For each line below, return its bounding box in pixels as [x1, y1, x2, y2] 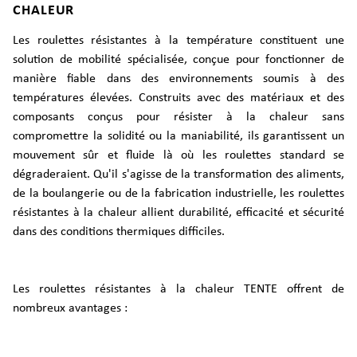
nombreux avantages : [13, 302, 127, 315]
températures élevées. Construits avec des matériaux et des [13, 92, 344, 104]
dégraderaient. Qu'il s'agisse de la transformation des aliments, [13, 168, 344, 181]
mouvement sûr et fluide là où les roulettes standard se [13, 149, 344, 162]
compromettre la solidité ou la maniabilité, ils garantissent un [13, 130, 344, 143]
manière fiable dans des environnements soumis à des [13, 73, 344, 85]
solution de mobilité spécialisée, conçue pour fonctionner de [13, 53, 344, 66]
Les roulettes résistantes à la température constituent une [13, 34, 344, 47]
